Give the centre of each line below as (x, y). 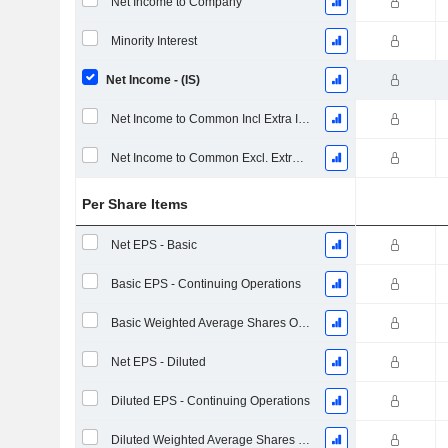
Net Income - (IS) (152, 80)
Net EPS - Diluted (158, 362)
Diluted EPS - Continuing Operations (210, 401)
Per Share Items (135, 204)
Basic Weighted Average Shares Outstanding (303, 323)
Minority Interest (153, 41)
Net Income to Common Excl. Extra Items (297, 158)
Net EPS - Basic (153, 245)
